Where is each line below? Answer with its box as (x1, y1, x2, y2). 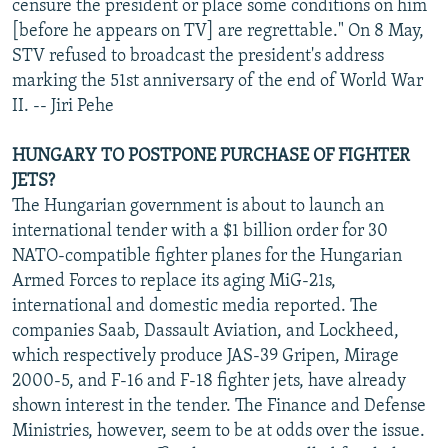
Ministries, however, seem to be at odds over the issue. (12, 421, 425, 441)
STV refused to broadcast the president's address (12, 46, 384, 66)
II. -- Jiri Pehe (12, 96, 114, 116)
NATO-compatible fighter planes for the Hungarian (12, 246, 402, 266)
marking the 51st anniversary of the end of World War (12, 71, 423, 91)
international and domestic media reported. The (12, 296, 378, 316)
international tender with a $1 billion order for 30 (12, 221, 388, 241)
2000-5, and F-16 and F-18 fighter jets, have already (12, 371, 406, 391)
